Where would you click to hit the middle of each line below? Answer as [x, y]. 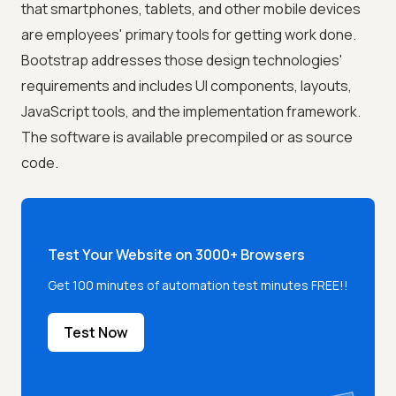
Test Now [96, 333]
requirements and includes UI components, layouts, [187, 86]
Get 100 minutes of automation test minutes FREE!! [198, 286]
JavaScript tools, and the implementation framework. [191, 112]
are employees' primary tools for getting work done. [189, 35]
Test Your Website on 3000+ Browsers [176, 255]
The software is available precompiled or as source [187, 137]
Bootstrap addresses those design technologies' [182, 61]
